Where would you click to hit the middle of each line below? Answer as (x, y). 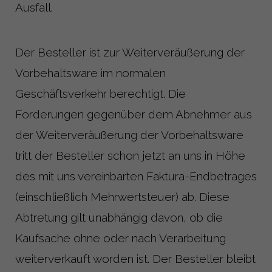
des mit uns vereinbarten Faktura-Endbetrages (136, 176)
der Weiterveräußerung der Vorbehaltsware (129, 134)
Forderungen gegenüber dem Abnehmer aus (134, 114)
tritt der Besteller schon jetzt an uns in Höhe (130, 155)
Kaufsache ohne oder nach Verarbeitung (121, 238)
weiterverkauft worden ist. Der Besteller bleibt (135, 258)
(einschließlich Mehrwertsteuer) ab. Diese (122, 196)
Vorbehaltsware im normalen (90, 73)
